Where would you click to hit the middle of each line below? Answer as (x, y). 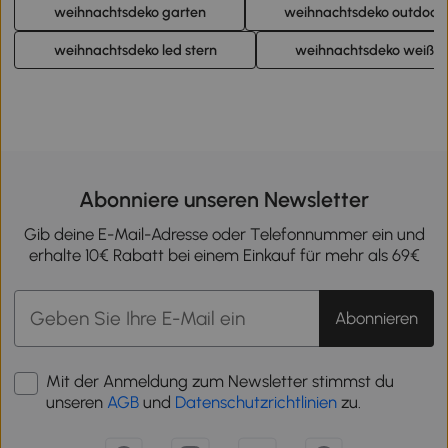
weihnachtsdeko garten (129, 12)
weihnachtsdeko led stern (135, 50)
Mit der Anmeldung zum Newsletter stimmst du (220, 381)
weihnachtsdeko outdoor (363, 12)
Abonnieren (376, 318)
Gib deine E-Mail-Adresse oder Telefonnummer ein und (224, 234)
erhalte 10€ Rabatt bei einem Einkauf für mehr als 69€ (224, 255)
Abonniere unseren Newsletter (224, 199)
